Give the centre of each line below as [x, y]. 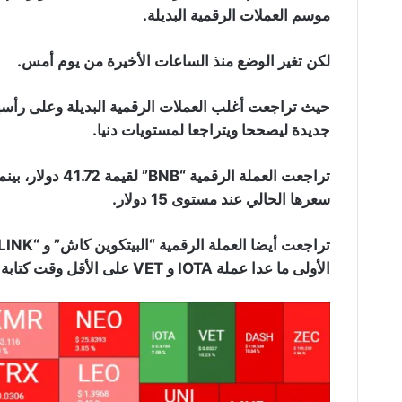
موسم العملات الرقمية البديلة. [237, 16]
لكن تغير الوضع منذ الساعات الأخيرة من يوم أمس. [174, 61]
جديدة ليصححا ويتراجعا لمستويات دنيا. [212, 131]
